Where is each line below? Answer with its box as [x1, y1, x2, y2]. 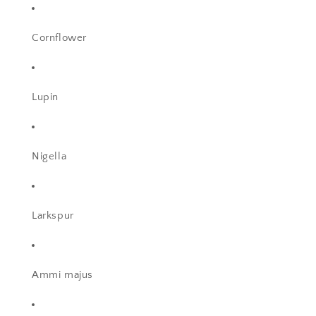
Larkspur [32, 209, 74, 222]
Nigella [32, 150, 67, 163]
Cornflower [32, 32, 87, 44]
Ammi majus [32, 269, 93, 281]
